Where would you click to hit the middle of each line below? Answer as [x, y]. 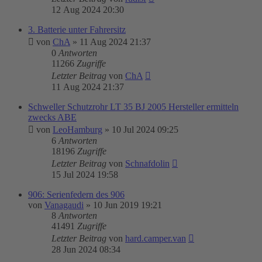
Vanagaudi [64, 205]
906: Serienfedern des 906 [76, 194]
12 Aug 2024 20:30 [88, 10]
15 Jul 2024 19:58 [85, 175]
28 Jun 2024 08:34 [86, 249]
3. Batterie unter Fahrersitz [77, 30]
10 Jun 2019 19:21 [127, 205]
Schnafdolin [147, 163]
